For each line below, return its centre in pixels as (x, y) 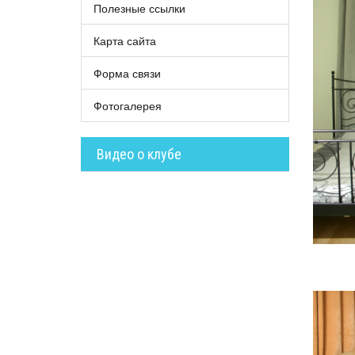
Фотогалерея (128, 105)
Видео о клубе (139, 154)
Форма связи (127, 73)
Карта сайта (125, 40)
